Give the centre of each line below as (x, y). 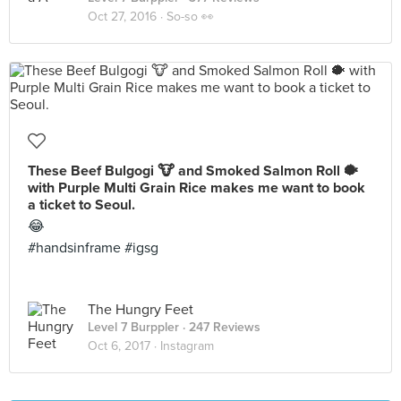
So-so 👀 (190, 17)
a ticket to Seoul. (81, 205)
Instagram (187, 346)
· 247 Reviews (220, 327)
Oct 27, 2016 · (127, 17)
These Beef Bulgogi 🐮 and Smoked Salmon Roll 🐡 (193, 171)
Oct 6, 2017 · (124, 346)
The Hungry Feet (141, 310)
